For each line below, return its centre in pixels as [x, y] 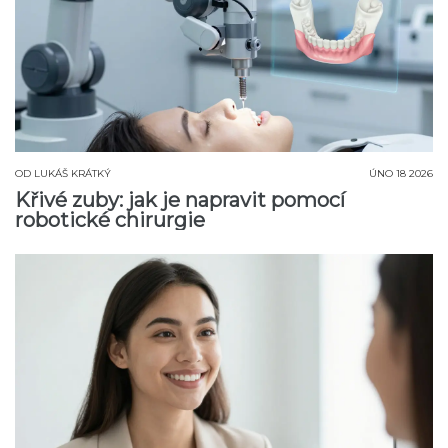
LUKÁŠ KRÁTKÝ [72, 174]
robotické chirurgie [110, 220]
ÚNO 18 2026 [401, 174]
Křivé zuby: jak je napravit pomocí [180, 200]
